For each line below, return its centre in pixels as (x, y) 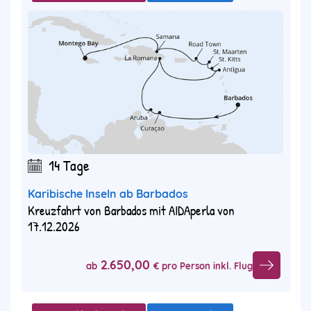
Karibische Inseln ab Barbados (108, 194)
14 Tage (69, 166)
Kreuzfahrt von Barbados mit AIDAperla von (131, 211)
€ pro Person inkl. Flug (203, 266)
